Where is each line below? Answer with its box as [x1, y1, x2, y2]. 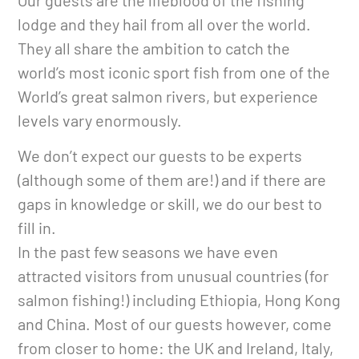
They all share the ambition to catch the [18, 38, 291, 58]
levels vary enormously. [18, 111, 183, 131]
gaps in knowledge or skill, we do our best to [18, 194, 323, 214]
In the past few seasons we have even [18, 242, 279, 262]
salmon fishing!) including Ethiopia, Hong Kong [18, 290, 341, 310]
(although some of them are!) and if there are [18, 170, 327, 190]
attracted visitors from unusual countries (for [18, 266, 329, 286]
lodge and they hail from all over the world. [18, 14, 312, 34]
